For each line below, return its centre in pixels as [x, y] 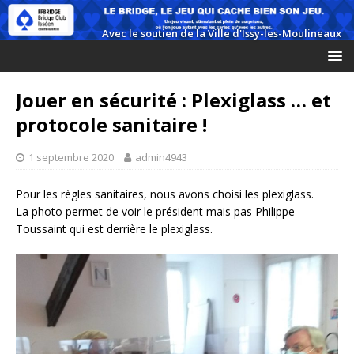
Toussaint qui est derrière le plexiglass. [114, 228]
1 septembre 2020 [71, 157]
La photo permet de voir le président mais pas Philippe [155, 211]
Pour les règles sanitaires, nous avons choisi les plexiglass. [165, 194]
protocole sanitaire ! [111, 124]
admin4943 [161, 157]
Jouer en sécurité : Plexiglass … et [173, 100]
